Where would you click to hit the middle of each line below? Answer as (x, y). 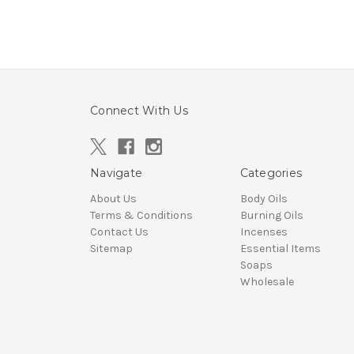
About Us (113, 199)
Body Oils (264, 199)
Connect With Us (139, 111)
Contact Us (119, 232)
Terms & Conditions (141, 216)
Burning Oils (271, 216)
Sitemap (111, 249)
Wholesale (267, 282)
